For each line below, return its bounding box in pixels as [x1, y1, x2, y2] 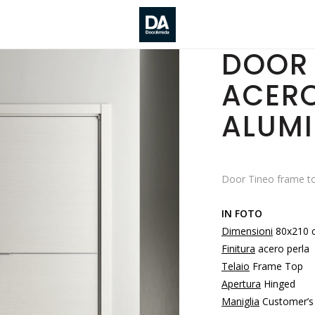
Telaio [221, 259, 250, 273]
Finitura [221, 242, 255, 255]
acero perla [255, 242, 309, 255]
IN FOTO [221, 207, 262, 220]
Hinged [261, 277, 295, 290]
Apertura [221, 277, 261, 290]
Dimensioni [221, 224, 273, 238]
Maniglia [221, 295, 259, 308]
